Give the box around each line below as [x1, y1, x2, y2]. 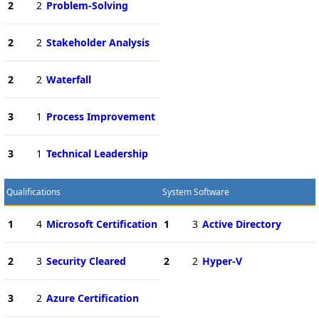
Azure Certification [46, 291, 139, 305]
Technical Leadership [46, 146, 148, 160]
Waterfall [46, 72, 91, 86]
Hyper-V [202, 253, 242, 268]
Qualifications [6, 185, 61, 198]
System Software [162, 185, 229, 198]
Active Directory [202, 216, 281, 231]
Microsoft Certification [46, 216, 157, 231]
